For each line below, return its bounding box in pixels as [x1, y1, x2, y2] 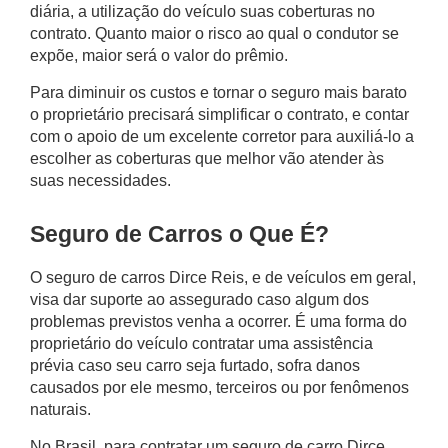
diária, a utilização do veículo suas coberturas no [30, 2, 375, 20]
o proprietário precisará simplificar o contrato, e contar [30, 105, 409, 123]
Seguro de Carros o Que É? [30, 220, 329, 247]
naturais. [30, 400, 91, 418]
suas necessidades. [30, 171, 171, 189]
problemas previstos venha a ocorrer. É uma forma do [30, 312, 407, 330]
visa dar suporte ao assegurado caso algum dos [30, 290, 369, 308]
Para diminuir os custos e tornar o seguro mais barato [30, 83, 407, 101]
